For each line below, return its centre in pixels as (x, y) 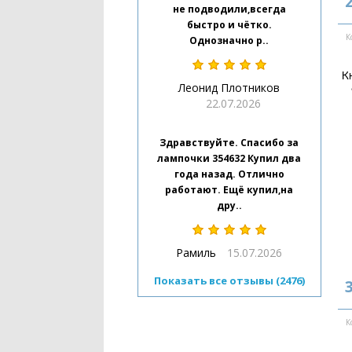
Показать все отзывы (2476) (229, 280)
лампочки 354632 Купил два (229, 158)
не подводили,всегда (229, 9)
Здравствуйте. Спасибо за (229, 143)
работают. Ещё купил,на (229, 190)
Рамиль (196, 253)
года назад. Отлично (229, 174)
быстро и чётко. (229, 25)
